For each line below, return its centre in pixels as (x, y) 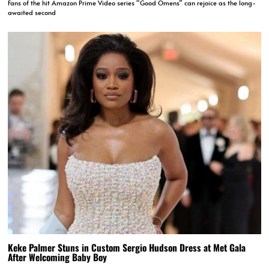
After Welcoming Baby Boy (58, 257)
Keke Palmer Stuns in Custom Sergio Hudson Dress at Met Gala (127, 247)
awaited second (32, 13)
